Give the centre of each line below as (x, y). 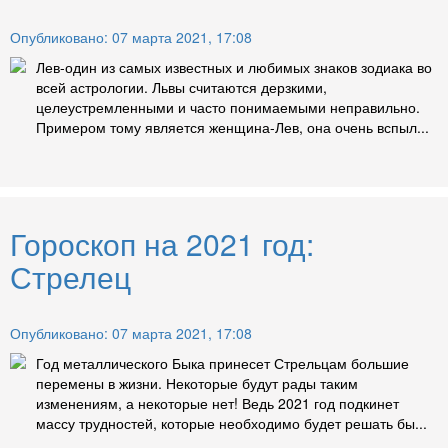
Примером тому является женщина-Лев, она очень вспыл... (232, 127)
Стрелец (70, 277)
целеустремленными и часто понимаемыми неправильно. (228, 107)
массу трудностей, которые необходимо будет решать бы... (231, 423)
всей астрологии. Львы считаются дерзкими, (181, 87)
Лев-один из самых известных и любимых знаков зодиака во (234, 67)
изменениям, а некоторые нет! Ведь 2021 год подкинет (217, 403)
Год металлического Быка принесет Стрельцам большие (222, 363)
